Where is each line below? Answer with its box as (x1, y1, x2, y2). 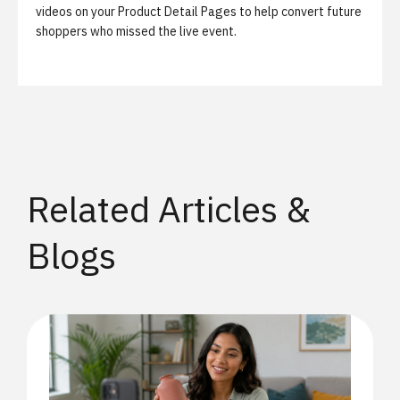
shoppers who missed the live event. (36, 23, 237, 39)
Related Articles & (27, 186, 311, 232)
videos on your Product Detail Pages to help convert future (36, 4, 362, 20)
